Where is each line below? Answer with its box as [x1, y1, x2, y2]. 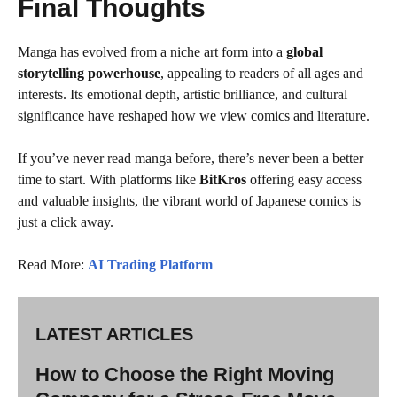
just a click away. [18, 214, 113, 230]
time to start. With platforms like [18, 172, 199, 187]
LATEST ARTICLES [35, 324, 193, 344]
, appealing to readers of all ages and [160, 66, 363, 81]
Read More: [18, 257, 88, 272]
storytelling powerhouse [18, 66, 160, 81]
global [286, 44, 323, 59]
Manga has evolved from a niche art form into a [18, 44, 286, 59]
